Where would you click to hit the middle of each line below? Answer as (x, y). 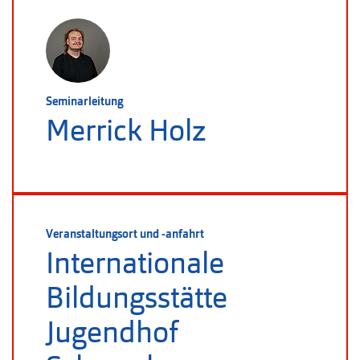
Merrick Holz (126, 131)
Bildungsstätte (137, 298)
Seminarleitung (84, 101)
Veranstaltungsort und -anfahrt (125, 234)
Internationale (135, 263)
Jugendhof (112, 332)
